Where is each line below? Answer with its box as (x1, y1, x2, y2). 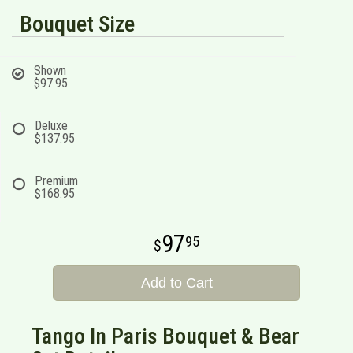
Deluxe (35, 118, 68, 133)
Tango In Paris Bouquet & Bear (32, 323, 299, 349)
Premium (35, 173, 78, 188)
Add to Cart (140, 275, 213, 291)
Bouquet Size (20, 11, 135, 37)
